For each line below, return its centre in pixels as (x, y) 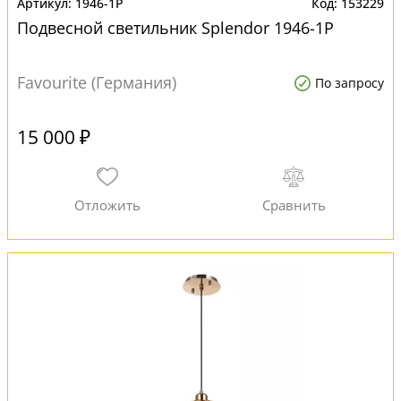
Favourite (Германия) (97, 82)
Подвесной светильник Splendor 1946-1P (175, 28)
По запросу (350, 83)
